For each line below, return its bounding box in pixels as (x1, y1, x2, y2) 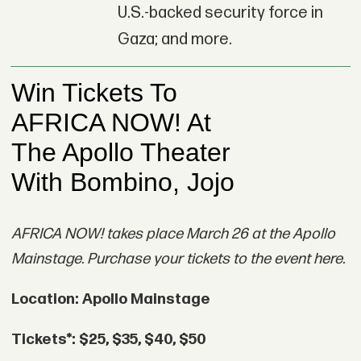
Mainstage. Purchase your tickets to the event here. (10, 250, 345, 269)
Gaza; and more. (117, 29, 232, 49)
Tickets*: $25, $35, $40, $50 (10, 330, 206, 349)
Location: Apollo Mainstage (10, 290, 210, 309)
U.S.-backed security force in (117, 2, 323, 23)
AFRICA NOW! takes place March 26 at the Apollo (10, 225, 335, 244)
